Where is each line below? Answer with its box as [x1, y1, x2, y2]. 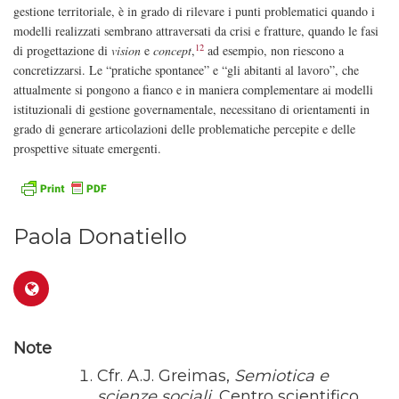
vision [111, 42, 141, 60]
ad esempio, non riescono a [204, 42, 344, 60]
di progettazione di [13, 42, 111, 60]
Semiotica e [234, 366, 329, 387]
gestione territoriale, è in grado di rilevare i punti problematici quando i [13, 3, 375, 20]
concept [153, 42, 191, 60]
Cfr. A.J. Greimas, [97, 366, 234, 387]
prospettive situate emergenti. [13, 140, 161, 158]
